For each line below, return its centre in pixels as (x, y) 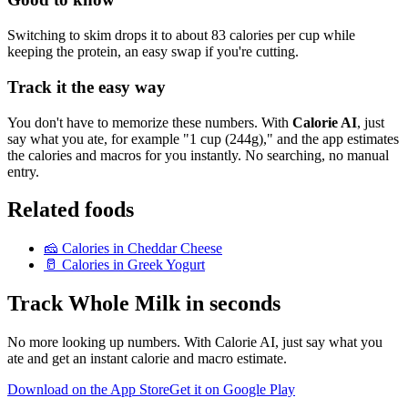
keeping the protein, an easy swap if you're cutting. (153, 52)
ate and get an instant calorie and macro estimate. (147, 359)
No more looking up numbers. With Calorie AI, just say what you (195, 342)
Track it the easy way (87, 87)
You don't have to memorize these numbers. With (150, 122)
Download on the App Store (88, 390)
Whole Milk (124, 304)
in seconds (230, 304)
